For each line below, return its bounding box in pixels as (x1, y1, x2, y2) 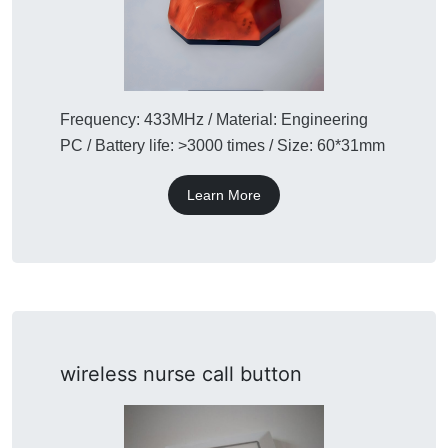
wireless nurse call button (60, 361, 302, 386)
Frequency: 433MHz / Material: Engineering (60, 110, 368, 128)
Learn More (187, 186, 261, 203)
